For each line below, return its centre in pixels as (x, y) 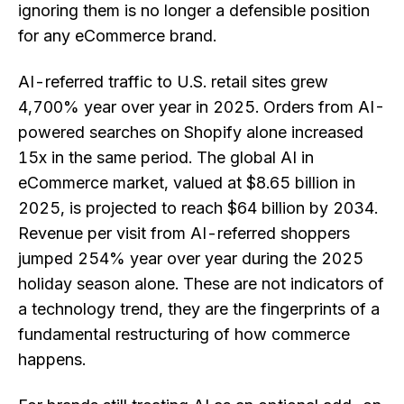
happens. (52, 360)
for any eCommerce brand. (117, 36)
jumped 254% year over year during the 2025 (191, 259)
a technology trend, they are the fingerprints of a (199, 309)
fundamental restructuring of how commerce (184, 335)
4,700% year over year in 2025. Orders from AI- (202, 107)
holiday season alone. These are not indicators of (201, 284)
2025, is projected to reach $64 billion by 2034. (198, 208)
